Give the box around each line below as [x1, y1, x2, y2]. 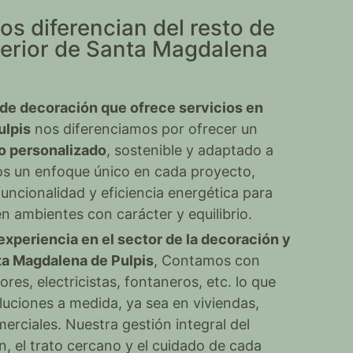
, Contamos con [154, 252, 260, 269]
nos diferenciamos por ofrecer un [31, 121, 258, 137]
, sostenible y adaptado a [106, 142, 273, 158]
